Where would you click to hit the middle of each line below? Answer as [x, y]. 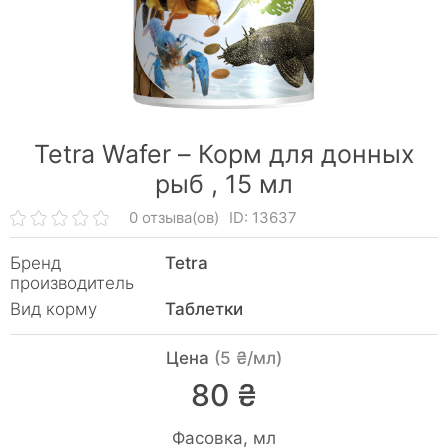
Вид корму [53, 309]
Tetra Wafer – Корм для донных [224, 154]
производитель [72, 283]
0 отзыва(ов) [174, 217]
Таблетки [204, 309]
